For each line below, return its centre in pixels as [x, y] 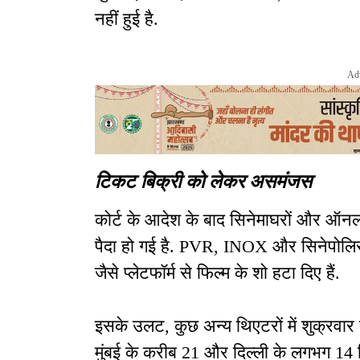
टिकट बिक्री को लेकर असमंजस [203, 180]
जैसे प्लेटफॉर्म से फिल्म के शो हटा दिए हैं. [217, 273]
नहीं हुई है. [127, 19]
